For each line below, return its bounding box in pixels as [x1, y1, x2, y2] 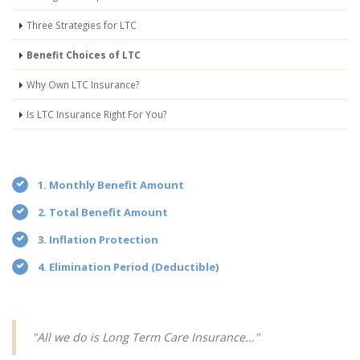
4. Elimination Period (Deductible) [38, 260, 219, 274]
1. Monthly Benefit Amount [38, 178, 184, 192]
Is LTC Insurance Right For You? [27, 108, 166, 121]
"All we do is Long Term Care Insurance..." [32, 329, 260, 345]
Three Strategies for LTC [27, 18, 137, 31]
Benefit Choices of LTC [27, 48, 141, 61]
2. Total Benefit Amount [38, 205, 168, 219]
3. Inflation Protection [38, 232, 158, 247]
